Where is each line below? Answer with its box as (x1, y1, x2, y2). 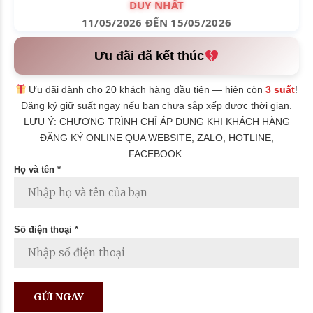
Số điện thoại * (14, 224, 78, 235)
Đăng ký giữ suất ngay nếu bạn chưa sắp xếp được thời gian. (21, 99, 292, 111)
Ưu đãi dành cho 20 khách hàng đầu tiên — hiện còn (26, 83, 266, 95)
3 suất (265, 83, 296, 95)
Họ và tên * (14, 163, 61, 175)
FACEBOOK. (129, 147, 184, 159)
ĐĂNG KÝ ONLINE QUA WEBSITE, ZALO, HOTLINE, (39, 131, 274, 143)
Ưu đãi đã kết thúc (94, 48, 205, 63)
